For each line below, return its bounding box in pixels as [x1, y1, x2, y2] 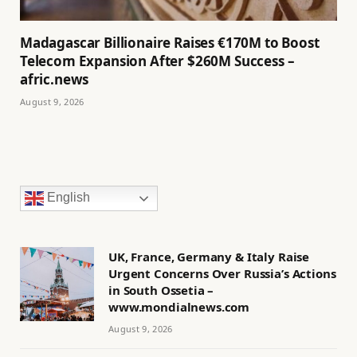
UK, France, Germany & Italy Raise [108, 249, 310, 265]
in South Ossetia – [108, 282, 214, 299]
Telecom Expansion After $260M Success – [20, 52, 295, 71]
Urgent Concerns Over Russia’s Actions [108, 265, 336, 282]
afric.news [20, 70, 89, 89]
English [44, 190, 90, 205]
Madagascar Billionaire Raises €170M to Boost [20, 33, 320, 53]
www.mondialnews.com [108, 299, 250, 316]
